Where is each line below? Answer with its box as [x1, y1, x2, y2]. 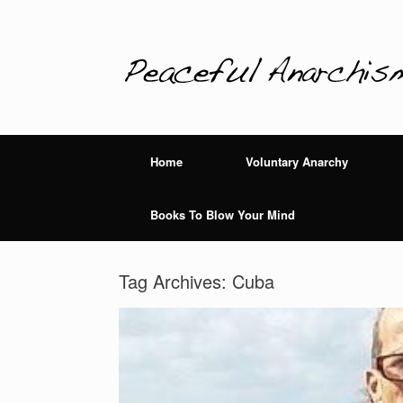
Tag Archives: [119, 268, 232, 294]
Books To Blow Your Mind [150, 206, 295, 223]
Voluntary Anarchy [246, 153, 348, 170]
